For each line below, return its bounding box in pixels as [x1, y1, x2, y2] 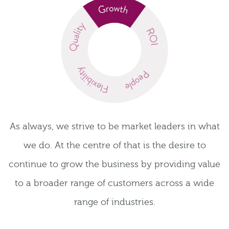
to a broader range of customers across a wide [15, 178, 214, 189]
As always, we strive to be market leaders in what [9, 121, 220, 132]
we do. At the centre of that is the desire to [23, 140, 206, 151]
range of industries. [74, 197, 155, 208]
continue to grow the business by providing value [9, 159, 220, 170]
